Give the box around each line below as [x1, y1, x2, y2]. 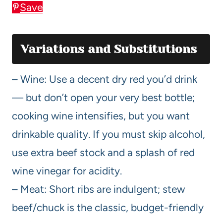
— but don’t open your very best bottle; [12, 91, 195, 104]
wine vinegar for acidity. [12, 164, 122, 177]
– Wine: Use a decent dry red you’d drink [12, 72, 197, 85]
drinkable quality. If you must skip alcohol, [12, 127, 205, 140]
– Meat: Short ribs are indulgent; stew [12, 182, 185, 195]
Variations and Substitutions [21, 42, 197, 56]
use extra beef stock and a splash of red [12, 146, 195, 159]
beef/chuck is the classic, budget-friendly [12, 201, 204, 214]
